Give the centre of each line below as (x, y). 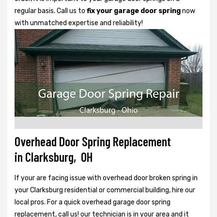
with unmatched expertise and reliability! (79, 23)
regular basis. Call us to (51, 11)
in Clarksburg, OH (54, 156)
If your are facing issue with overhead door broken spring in (106, 178)
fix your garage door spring (134, 11)
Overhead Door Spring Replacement (93, 141)
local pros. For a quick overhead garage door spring (93, 202)
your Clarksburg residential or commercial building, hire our (105, 190)
